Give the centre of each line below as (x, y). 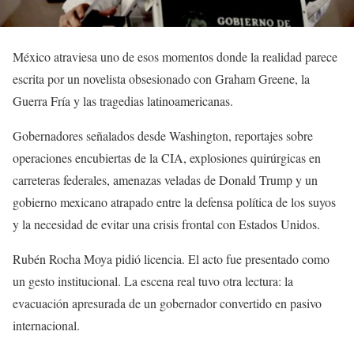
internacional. (46, 326)
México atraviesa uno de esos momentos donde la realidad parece (175, 57)
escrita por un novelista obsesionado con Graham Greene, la (161, 79)
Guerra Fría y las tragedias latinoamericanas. (123, 101)
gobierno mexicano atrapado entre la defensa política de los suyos (174, 202)
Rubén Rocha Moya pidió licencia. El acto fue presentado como (171, 259)
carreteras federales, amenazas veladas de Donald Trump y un (165, 180)
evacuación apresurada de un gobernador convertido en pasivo (167, 303)
